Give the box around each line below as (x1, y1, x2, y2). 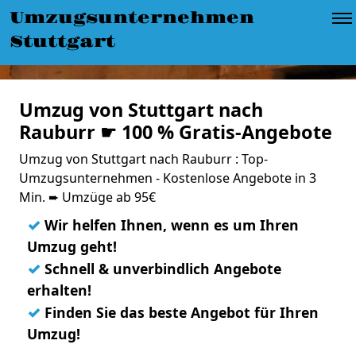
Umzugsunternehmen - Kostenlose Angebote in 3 (19, 169, 316, 187)
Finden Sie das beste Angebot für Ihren (41, 303, 319, 322)
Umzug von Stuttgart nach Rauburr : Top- (19, 150, 268, 168)
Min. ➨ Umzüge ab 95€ (19, 188, 156, 206)
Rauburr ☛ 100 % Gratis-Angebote (19, 119, 332, 145)
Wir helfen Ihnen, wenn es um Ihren (41, 215, 299, 234)
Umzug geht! (27, 237, 117, 256)
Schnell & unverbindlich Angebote (41, 259, 281, 278)
